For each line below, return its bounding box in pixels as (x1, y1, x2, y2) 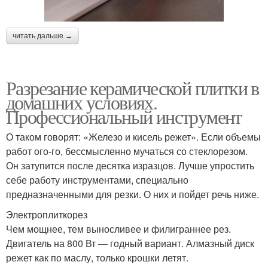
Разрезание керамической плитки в (6, 74, 259, 100)
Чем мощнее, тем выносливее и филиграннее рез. (6, 221, 231, 236)
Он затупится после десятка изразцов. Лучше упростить (6, 158, 254, 172)
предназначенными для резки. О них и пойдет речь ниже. (6, 187, 259, 201)
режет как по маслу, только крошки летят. (6, 250, 191, 264)
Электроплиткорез (6, 207, 87, 221)
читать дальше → (13, 31, 72, 40)
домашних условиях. (6, 89, 157, 115)
